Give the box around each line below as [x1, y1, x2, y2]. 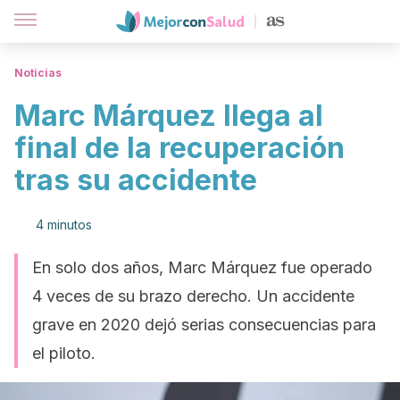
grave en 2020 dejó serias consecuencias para [32, 315, 376, 334]
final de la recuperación [14, 130, 345, 165]
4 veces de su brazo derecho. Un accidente [32, 287, 354, 305]
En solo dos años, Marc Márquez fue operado [32, 258, 372, 277]
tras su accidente [14, 162, 257, 197]
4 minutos [36, 217, 92, 232]
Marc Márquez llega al [14, 98, 323, 133]
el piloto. [32, 344, 96, 362]
